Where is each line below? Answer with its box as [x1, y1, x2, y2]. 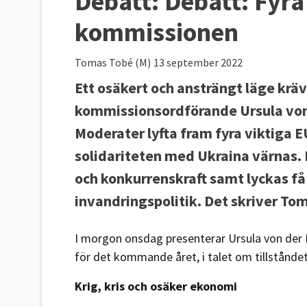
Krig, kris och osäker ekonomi [75, 278, 237, 294]
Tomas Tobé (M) [75, 55, 151, 69]
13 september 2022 [153, 55, 243, 69]
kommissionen [75, 15, 238, 48]
